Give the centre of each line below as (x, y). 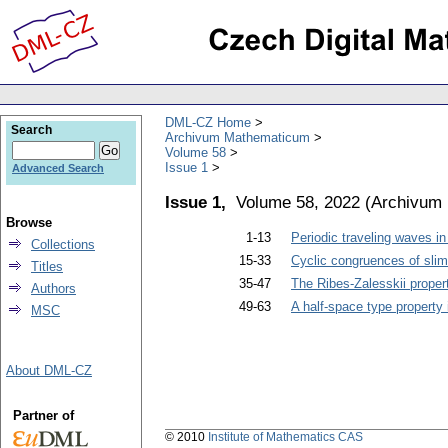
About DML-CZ (49, 370)
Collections (63, 244)
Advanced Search (58, 168)
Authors (53, 288)
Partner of (43, 415)
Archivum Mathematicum (237, 137)
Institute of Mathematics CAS (285, 437)
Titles (47, 266)
